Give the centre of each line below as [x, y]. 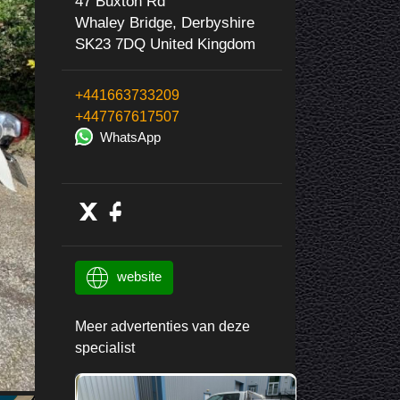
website [139, 276]
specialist [104, 347]
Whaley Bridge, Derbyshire [164, 22]
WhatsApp [130, 137]
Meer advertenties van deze [162, 326]
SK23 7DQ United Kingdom [165, 44]
